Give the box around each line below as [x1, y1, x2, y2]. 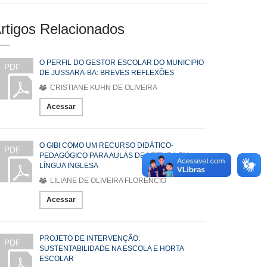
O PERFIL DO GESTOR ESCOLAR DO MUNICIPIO [39, 58, 204, 67]
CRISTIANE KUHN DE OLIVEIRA [48, 83, 157, 92]
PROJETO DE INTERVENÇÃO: [39, 234, 140, 243]
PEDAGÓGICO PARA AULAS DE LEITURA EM [39, 151, 189, 160]
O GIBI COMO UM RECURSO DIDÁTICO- [39, 141, 173, 150]
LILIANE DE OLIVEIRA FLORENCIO [48, 176, 166, 185]
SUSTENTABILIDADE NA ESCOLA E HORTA [39, 244, 184, 253]
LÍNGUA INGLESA [39, 162, 98, 170]
